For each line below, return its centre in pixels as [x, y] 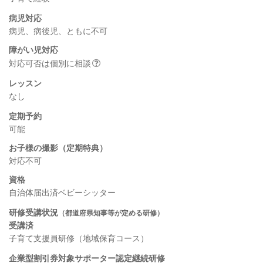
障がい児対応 [33, 49]
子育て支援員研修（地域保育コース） [79, 237]
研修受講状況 [33, 212]
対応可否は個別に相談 [50, 63]
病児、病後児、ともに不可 [58, 30]
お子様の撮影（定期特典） [58, 147]
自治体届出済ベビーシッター [62, 192]
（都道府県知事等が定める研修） [111, 212]
